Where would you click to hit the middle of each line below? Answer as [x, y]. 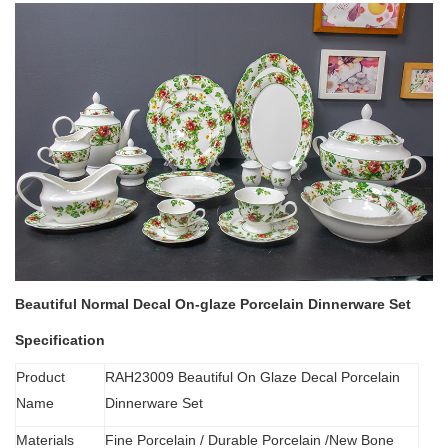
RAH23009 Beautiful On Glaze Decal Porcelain [252, 377]
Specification [60, 340]
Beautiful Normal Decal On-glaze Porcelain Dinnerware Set [213, 304]
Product [40, 377]
